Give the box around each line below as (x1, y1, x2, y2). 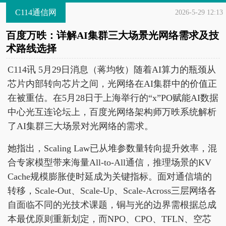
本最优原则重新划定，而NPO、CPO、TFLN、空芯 (8, 214, 211, 224)
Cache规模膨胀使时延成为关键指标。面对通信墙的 (8, 172, 212, 182)
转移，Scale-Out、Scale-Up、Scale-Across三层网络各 (8, 186, 216, 196)
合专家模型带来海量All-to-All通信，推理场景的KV (8, 157, 211, 167)
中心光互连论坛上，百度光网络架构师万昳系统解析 (8, 107, 216, 117)
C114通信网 (15, 8, 56, 17)
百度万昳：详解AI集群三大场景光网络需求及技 (6, 30, 219, 41)
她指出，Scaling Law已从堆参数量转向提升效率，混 (8, 143, 217, 153)
